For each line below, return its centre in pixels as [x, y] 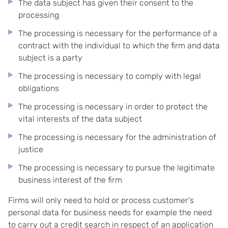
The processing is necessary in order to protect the [113, 107]
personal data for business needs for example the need [110, 212]
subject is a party [50, 58]
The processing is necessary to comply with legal [110, 76]
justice [31, 149]
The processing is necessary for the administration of [117, 137]
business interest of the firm [70, 180]
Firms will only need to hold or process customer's [101, 200]
